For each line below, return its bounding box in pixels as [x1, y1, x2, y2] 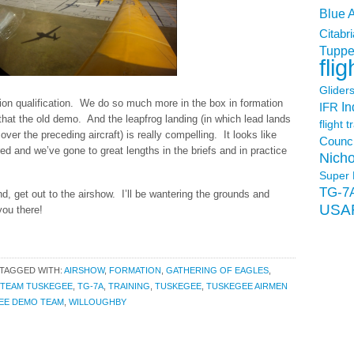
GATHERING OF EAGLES [166, 265, 269, 275]
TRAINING [108, 281, 150, 291]
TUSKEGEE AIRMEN [206, 281, 288, 291]
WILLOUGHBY [69, 297, 126, 307]
